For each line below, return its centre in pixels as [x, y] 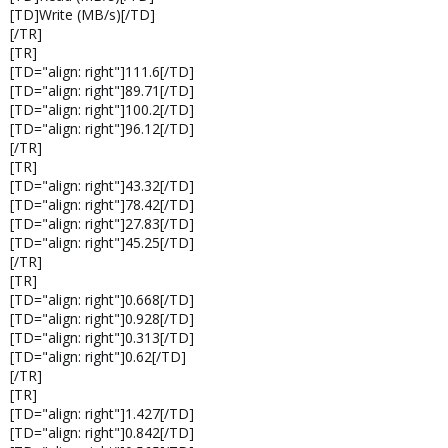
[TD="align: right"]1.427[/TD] [102, 413]
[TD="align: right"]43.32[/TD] [102, 185]
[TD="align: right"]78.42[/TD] [102, 204]
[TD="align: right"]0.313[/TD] [102, 337]
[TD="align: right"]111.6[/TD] [102, 71]
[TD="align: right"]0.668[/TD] [102, 299]
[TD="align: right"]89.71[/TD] [102, 90]
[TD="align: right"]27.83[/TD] [102, 223]
